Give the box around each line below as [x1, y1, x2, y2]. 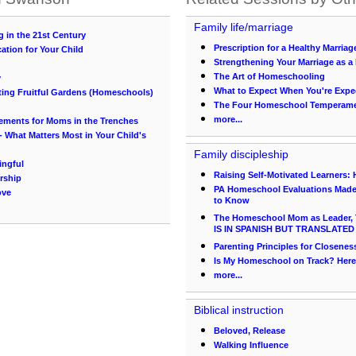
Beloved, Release [214, 326, 285, 335]
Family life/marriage [194, 21, 293, 33]
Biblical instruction [194, 304, 284, 316]
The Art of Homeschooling [214, 72, 325, 81]
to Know [214, 195, 250, 209]
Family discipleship [194, 148, 288, 161]
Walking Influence [214, 340, 288, 350]
